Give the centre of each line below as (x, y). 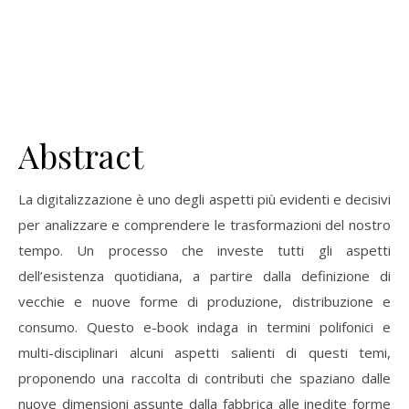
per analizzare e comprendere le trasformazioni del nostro (204, 225)
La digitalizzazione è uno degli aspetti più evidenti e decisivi (204, 199)
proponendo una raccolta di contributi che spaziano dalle (204, 378)
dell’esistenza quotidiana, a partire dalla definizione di (204, 276)
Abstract (81, 155)
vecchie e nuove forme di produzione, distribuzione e (204, 301)
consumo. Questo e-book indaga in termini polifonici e (204, 327)
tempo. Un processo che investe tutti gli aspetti (204, 250)
